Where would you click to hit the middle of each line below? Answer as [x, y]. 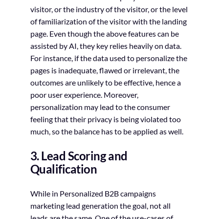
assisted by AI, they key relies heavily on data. [106, 46]
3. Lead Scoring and [79, 156]
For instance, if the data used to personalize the [109, 58]
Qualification [64, 169]
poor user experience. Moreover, [84, 95]
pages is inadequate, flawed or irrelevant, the [105, 70]
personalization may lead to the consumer [100, 107]
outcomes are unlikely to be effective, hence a [105, 83]
